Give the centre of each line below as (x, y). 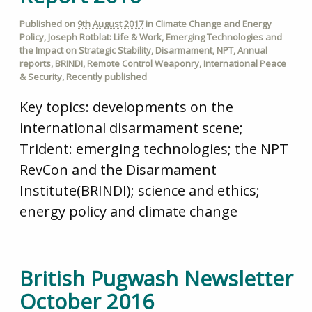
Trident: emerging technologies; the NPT (154, 149)
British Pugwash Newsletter (156, 279)
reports (35, 63)
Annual (252, 50)
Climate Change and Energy (213, 23)
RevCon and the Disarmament (118, 170)
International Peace (244, 63)
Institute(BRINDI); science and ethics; (139, 191)
